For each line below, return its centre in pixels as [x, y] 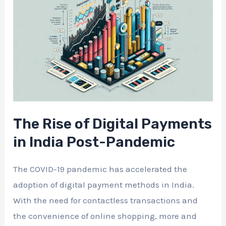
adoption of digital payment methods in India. [104, 185]
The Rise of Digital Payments [113, 124]
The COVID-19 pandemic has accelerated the [100, 169]
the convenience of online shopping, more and [105, 216]
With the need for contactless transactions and [106, 201]
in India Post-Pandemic [94, 142]
